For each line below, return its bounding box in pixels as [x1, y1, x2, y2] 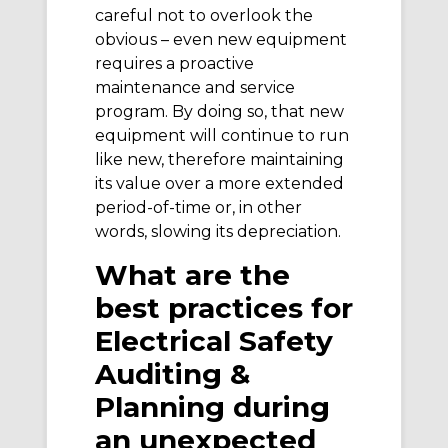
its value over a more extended [95, 174, 344, 194]
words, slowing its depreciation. [95, 222, 341, 242]
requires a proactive [95, 54, 254, 74]
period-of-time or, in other [95, 198, 302, 218]
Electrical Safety [95, 323, 333, 358]
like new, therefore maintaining [95, 150, 344, 170]
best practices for [95, 290, 353, 325]
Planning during [95, 389, 330, 424]
